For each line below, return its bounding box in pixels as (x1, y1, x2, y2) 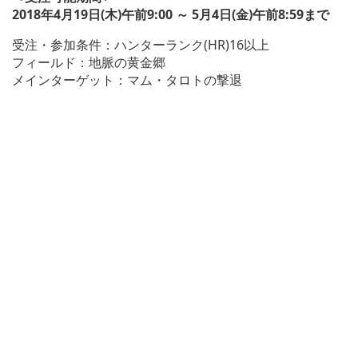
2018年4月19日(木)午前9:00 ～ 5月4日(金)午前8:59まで (12, 5, 329, 23)
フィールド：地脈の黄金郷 (12, 53, 165, 71)
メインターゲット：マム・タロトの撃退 (12, 70, 242, 89)
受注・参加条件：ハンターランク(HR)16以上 (12, 35, 269, 54)
